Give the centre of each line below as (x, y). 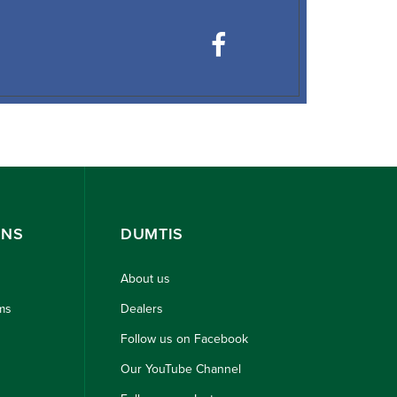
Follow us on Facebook (184, 339)
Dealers (141, 309)
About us (145, 279)
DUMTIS (152, 234)
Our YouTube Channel (180, 370)
